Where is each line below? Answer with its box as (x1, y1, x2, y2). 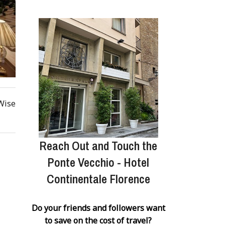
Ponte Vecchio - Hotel (47, 154, 150, 170)
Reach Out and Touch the (39, 137, 158, 154)
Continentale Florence (46, 170, 150, 187)
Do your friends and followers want (31, 202, 165, 213)
